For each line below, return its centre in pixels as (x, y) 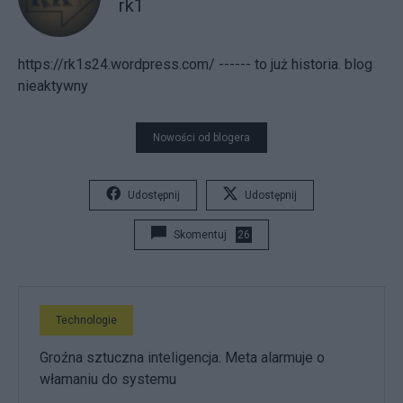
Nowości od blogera (201, 137)
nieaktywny (53, 85)
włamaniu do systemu (108, 379)
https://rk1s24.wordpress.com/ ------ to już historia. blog (195, 64)
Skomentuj (200, 234)
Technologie (86, 320)
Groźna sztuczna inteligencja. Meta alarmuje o (182, 357)
